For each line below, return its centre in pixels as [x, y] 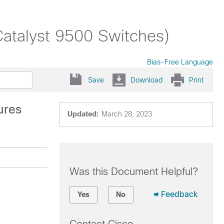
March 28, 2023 [126, 114]
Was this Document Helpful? [133, 171]
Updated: [83, 114]
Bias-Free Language [180, 62]
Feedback [179, 194]
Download [146, 80]
